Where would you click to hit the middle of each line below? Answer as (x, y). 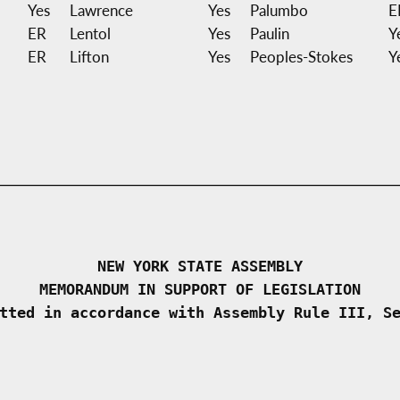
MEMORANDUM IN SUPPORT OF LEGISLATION (200, 289)
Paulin (269, 33)
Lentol (90, 33)
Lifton (89, 56)
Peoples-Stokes (301, 56)
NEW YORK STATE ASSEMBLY (200, 266)
